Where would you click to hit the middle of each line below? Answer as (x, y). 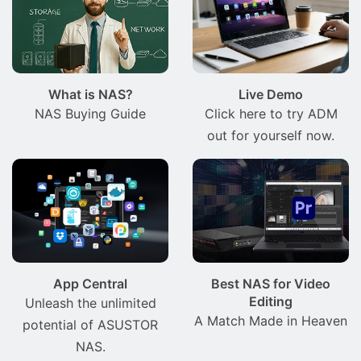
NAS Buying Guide (90, 114)
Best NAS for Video (271, 284)
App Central (90, 284)
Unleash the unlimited (90, 303)
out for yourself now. (271, 136)
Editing (271, 302)
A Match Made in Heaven (271, 321)
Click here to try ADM (271, 114)
